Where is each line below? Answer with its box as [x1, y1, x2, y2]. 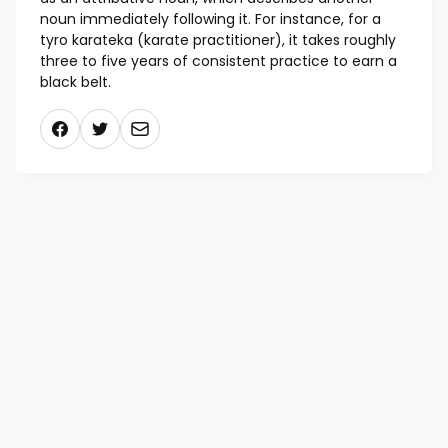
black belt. [40, 72, 111, 93]
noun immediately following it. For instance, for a [40, 9, 381, 30]
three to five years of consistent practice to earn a [40, 51, 397, 72]
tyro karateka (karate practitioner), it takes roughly [40, 30, 396, 51]
